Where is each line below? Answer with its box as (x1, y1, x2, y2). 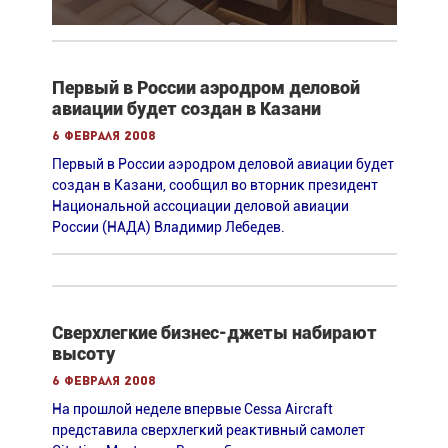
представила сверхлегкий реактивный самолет (51, 422, 365, 439)
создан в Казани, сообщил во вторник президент (51, 177, 378, 194)
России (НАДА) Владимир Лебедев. (51, 219, 285, 236)
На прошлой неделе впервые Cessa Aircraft (51, 401, 333, 418)
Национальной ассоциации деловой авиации (51, 198, 349, 215)
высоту (51, 343, 115, 365)
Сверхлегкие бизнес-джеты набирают (51, 322, 377, 344)
